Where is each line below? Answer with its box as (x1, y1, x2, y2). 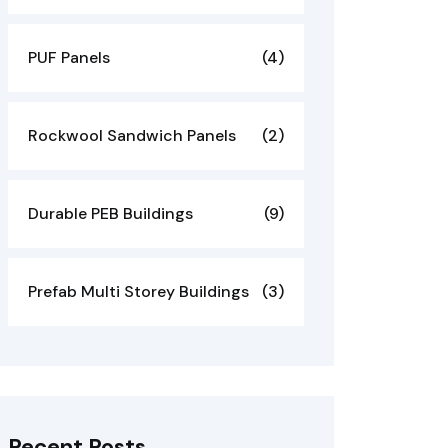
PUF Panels (28, 47, 110, 68)
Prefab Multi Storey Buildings (28, 281, 249, 302)
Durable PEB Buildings (28, 203, 193, 224)
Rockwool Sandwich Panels (28, 125, 236, 146)
